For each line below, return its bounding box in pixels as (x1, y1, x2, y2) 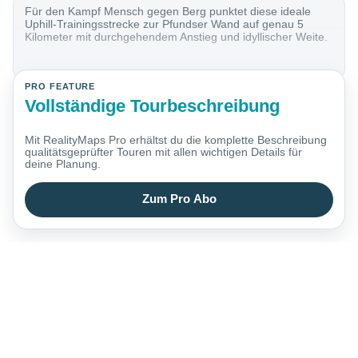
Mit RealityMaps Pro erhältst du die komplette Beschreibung (25, 133, 328, 147)
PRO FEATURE (25, 82, 96, 92)
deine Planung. (25, 157, 101, 171)
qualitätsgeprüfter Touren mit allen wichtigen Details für (25, 145, 303, 159)
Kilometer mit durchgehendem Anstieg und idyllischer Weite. (25, 30, 328, 44)
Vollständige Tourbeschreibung (25, 95, 280, 116)
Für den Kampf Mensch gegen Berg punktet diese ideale (25, 5, 312, 18)
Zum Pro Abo (141, 193, 217, 206)
